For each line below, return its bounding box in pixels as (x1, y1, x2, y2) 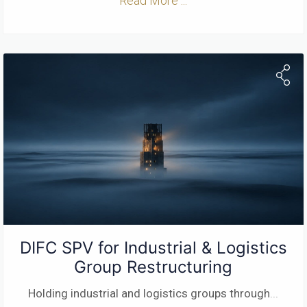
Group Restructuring (74, 256, 233, 277)
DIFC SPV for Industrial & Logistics (19, 237, 287, 258)
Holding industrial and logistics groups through (28, 286, 271, 300)
